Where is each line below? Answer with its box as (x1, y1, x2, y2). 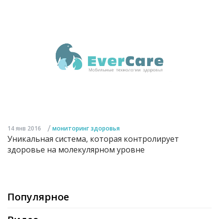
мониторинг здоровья (52, 124, 120, 132)
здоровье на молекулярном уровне (7, 144, 145, 155)
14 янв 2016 (7, 124, 41, 132)
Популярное (7, 190, 69, 203)
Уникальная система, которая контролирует (7, 133, 179, 144)
